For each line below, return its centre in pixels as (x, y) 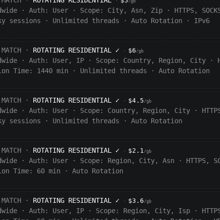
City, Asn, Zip (135, 11)
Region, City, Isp (156, 211)
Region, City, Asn (141, 161)
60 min (48, 171)
